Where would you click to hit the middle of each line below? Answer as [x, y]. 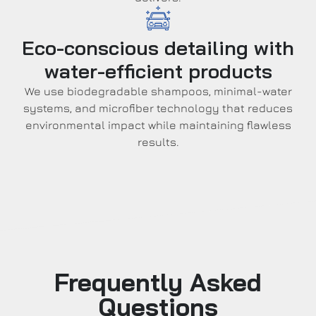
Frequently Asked [158, 282]
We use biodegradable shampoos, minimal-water [158, 91]
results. [158, 141]
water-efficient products [158, 71]
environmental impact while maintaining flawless [158, 124]
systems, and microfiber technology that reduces [158, 108]
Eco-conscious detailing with [158, 47]
